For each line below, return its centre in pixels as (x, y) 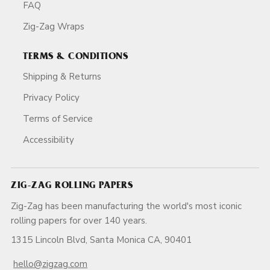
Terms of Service (58, 118)
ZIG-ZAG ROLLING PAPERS (72, 186)
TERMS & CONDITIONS (75, 57)
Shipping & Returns (62, 76)
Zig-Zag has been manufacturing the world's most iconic (126, 206)
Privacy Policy (51, 97)
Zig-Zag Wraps (54, 26)
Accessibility (49, 140)
